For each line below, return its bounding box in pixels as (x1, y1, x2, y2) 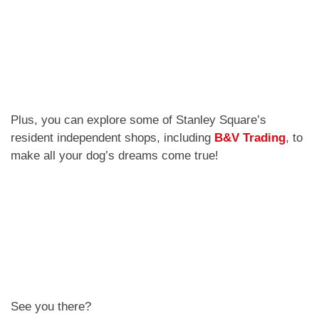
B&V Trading (214, 131, 286, 145)
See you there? (11, 300, 95, 314)
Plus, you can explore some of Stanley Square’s (11, 113, 266, 127)
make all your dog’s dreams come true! (11, 149, 219, 163)
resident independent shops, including (11, 131, 214, 145)
